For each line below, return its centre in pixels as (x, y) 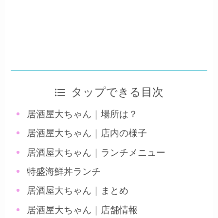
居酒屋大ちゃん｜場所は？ (82, 114)
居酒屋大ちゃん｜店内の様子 (87, 133)
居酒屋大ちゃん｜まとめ (78, 191)
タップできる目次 (118, 92)
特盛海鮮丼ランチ (64, 171)
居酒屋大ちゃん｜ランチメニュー (96, 152)
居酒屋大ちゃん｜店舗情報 (82, 210)
